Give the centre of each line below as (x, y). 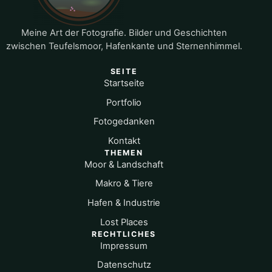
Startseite (124, 83)
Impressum (124, 246)
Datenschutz (124, 265)
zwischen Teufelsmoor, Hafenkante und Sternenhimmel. (124, 46)
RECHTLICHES (124, 234)
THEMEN (124, 152)
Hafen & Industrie (124, 203)
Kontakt (124, 141)
